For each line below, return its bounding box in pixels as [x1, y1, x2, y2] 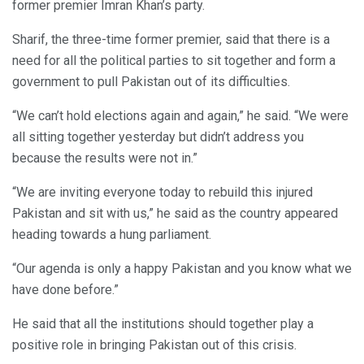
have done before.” [12, 281, 119, 297]
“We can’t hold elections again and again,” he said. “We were [12, 107, 349, 123]
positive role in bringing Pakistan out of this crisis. [12, 336, 297, 353]
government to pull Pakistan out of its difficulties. [12, 73, 290, 89]
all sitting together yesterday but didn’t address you [12, 128, 304, 145]
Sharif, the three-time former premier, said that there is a [12, 31, 330, 47]
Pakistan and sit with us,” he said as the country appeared [12, 205, 338, 221]
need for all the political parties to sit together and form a [12, 52, 336, 68]
